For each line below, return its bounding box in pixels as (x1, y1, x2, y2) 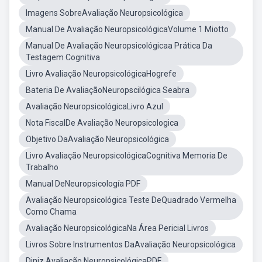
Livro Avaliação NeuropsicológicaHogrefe (26, 69, 177, 78)
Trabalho (26, 163, 58, 172)
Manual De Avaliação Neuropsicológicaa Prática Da (26, 41, 212, 50)
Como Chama (26, 207, 77, 216)
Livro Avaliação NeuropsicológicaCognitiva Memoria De (26, 151, 227, 160)
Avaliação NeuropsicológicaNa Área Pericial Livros (26, 223, 209, 233)
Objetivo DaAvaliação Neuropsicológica (26, 135, 169, 144)
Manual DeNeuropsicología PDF (26, 179, 140, 188)
